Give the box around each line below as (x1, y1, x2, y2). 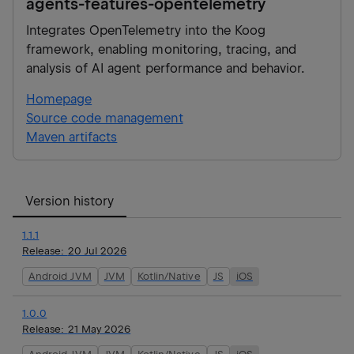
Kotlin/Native (137, 269, 201, 282)
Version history (25, 193, 115, 209)
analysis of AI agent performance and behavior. (26, 60, 305, 76)
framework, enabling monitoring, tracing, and (26, 41, 297, 57)
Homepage (26, 91, 92, 107)
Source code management (26, 110, 183, 126)
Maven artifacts (26, 129, 118, 145)
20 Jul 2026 (67, 244, 127, 257)
